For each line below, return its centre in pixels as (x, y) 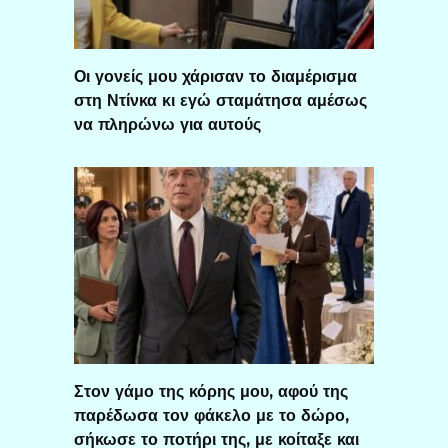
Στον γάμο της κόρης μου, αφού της (211, 391)
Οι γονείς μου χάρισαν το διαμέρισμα (215, 76)
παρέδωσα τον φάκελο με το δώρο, (211, 415)
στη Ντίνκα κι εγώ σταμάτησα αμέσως (220, 100)
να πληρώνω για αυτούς (167, 124)
